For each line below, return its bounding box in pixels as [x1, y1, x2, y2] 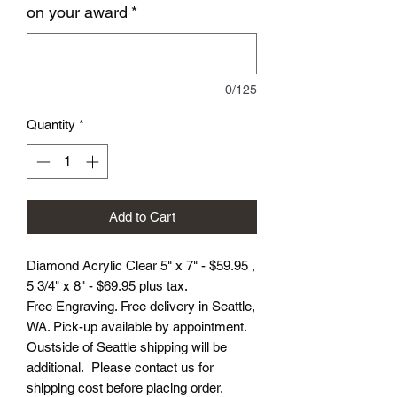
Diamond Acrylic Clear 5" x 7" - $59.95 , [27, 257, 255, 273]
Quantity [27, 117, 75, 132]
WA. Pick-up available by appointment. [27, 318, 251, 334]
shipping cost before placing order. [27, 379, 223, 395]
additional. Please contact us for [27, 359, 214, 375]
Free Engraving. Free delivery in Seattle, [27, 298, 255, 314]
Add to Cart [108, 208, 175, 224]
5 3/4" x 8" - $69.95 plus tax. [27, 277, 188, 293]
